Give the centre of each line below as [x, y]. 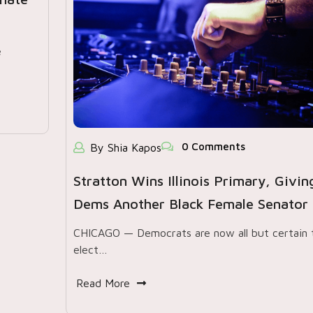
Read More [103, 283]
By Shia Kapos [125, 147]
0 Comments [212, 146]
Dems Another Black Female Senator [190, 204]
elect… [90, 249]
